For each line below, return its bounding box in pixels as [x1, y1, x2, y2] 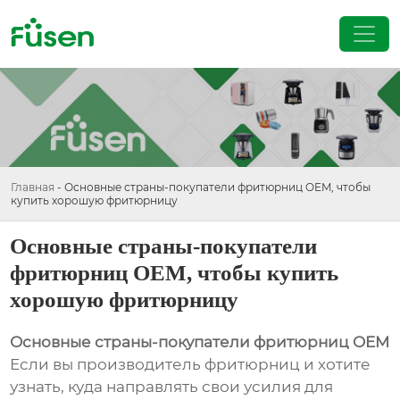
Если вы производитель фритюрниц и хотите [10, 355, 371, 374]
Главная [11, 179, 54, 194]
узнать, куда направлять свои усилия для [10, 378, 334, 396]
